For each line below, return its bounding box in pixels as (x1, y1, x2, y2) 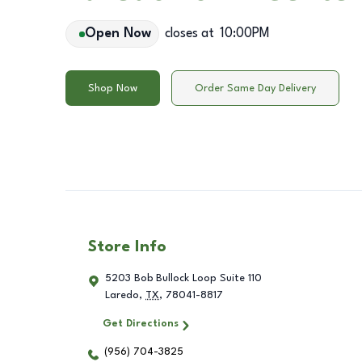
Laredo (105, 290, 139, 301)
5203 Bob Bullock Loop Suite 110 (105, 273, 262, 284)
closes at (164, 27, 214, 40)
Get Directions (102, 318, 179, 330)
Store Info (88, 239, 166, 256)
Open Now (84, 27, 151, 40)
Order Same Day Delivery (195, 82, 316, 94)
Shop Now (88, 82, 137, 94)
